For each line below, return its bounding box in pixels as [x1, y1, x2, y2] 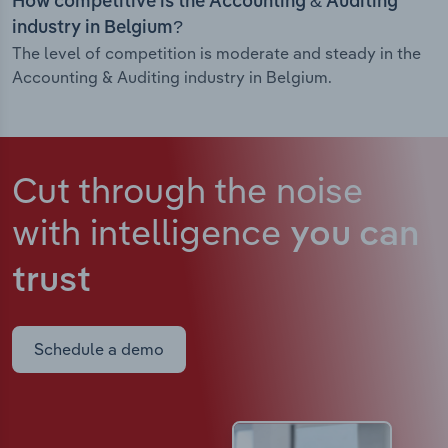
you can [290, 218, 419, 254]
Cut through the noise [12, 167, 363, 213]
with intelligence [12, 209, 290, 255]
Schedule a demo [34, 339, 164, 360]
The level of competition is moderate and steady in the [12, 43, 421, 64]
